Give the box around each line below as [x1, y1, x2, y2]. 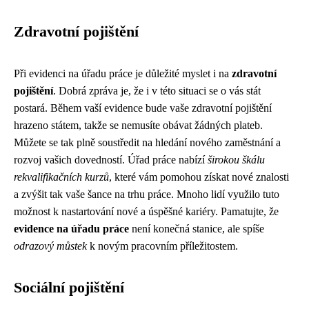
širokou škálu [208, 154, 265, 166]
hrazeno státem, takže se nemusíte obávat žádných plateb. [14, 119, 263, 131]
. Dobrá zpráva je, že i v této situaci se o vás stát [53, 85, 261, 97]
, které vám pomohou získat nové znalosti [109, 171, 289, 183]
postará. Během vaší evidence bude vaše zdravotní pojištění [14, 102, 272, 114]
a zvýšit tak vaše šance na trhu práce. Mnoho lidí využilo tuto [14, 188, 279, 200]
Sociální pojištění [14, 279, 124, 296]
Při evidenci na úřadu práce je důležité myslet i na [14, 68, 232, 79]
